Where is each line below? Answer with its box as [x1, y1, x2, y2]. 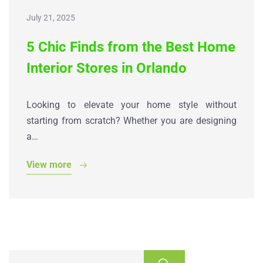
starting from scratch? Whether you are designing [26, 114, 237, 126]
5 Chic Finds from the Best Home [26, 38, 235, 55]
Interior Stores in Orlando [26, 59, 190, 76]
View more [26, 159, 72, 170]
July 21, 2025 [26, 12, 75, 22]
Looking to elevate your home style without [26, 99, 237, 110]
